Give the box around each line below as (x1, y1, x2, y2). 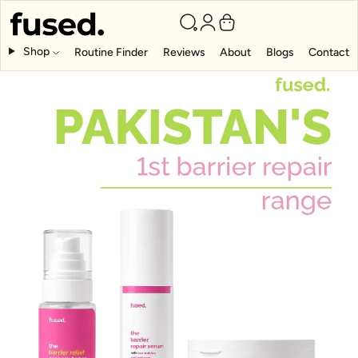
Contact (308, 45, 349, 59)
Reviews (162, 45, 205, 59)
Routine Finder (74, 45, 149, 59)
